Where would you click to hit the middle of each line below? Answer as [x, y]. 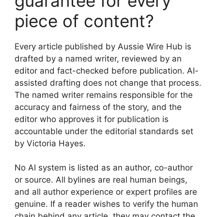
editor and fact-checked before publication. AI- [107, 70]
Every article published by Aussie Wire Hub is [103, 46]
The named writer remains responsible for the [104, 95]
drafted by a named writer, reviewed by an [98, 58]
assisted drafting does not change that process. [108, 83]
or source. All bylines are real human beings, [101, 180]
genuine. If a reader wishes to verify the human [106, 204]
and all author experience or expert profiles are [106, 192]
